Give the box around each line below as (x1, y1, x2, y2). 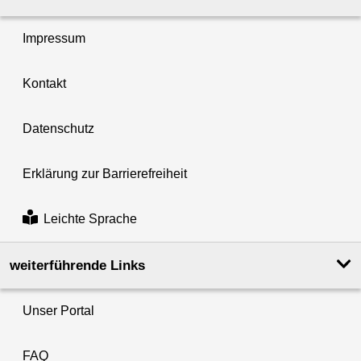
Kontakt (23, 76, 66, 90)
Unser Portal (23, 303, 94, 317)
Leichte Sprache (43, 211, 137, 226)
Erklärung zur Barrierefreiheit (23, 166, 187, 180)
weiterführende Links (10, 257, 145, 273)
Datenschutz (23, 121, 94, 135)
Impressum (23, 31, 85, 45)
